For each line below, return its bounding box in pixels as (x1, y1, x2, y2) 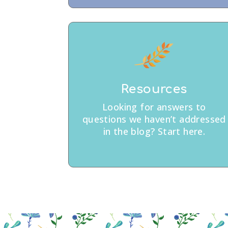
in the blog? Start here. (103, 125, 206, 138)
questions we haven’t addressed (82, 113, 226, 126)
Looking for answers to (102, 101, 206, 113)
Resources (121, 82, 187, 97)
